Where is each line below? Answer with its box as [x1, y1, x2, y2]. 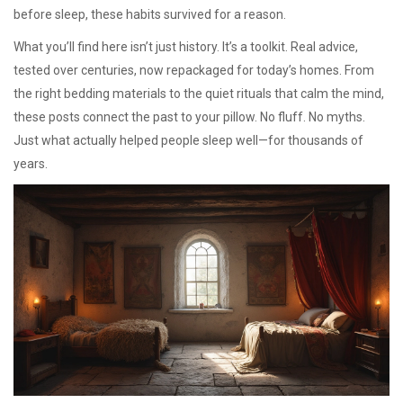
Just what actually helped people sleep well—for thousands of [13, 133, 363, 148]
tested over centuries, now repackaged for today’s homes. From [13, 63, 374, 77]
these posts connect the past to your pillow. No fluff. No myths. [13, 110, 365, 124]
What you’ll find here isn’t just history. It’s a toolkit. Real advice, [13, 40, 358, 54]
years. [13, 157, 48, 171]
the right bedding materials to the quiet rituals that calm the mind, [13, 86, 384, 101]
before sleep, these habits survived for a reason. [13, 7, 286, 22]
